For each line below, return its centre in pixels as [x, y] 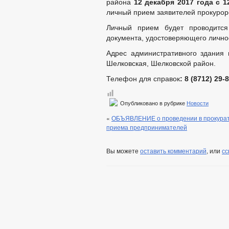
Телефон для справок [143, 79]
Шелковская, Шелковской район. [161, 63]
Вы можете [123, 151]
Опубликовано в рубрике [153, 103]
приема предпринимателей [147, 127]
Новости [198, 103]
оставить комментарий [173, 151]
